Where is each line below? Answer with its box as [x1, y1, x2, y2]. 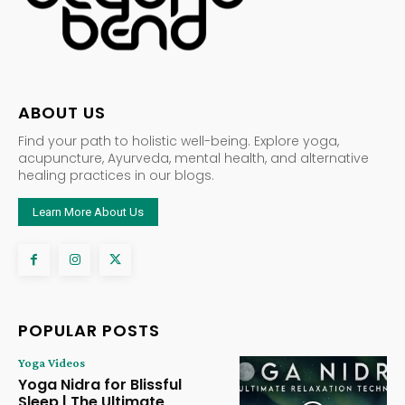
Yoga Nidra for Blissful [18, 373, 182, 395]
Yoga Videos [18, 354, 85, 370]
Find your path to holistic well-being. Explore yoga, [18, 131, 339, 150]
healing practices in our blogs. [18, 165, 214, 184]
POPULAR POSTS [18, 318, 160, 342]
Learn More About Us [33, 204, 144, 219]
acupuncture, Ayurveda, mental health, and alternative [18, 148, 369, 167]
